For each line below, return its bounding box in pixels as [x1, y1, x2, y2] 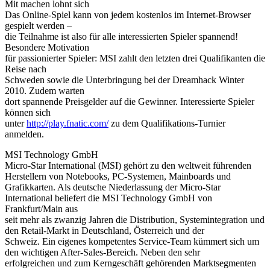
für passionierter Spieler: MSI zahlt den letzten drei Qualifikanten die [5, 52, 265, 63]
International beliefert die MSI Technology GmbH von [5, 192, 212, 203]
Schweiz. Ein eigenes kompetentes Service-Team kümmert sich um [5, 236, 259, 246]
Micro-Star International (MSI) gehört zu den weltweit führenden [5, 160, 251, 171]
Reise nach [5, 63, 46, 74]
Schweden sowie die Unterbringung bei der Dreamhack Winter [5, 74, 244, 85]
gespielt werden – [5, 20, 72, 31]
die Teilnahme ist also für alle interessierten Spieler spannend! [5, 31, 238, 42]
